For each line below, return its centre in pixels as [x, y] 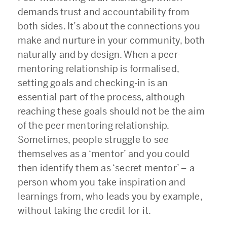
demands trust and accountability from [104, 12]
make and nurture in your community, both [111, 40]
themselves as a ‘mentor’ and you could [104, 154]
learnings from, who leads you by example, [110, 196]
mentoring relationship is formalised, [98, 69]
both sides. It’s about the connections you [109, 26]
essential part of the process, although [101, 97]
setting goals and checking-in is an [93, 83]
